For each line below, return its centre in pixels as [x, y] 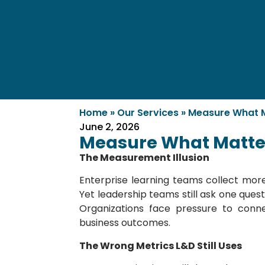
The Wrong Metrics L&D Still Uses [161, 245]
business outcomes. [125, 223]
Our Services [148, 113]
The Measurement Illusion [145, 158]
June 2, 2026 [110, 127]
